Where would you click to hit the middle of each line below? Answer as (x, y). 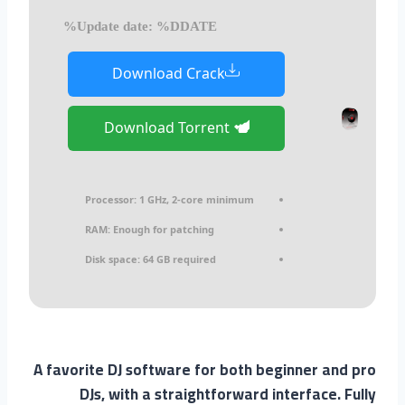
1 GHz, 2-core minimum (195, 199)
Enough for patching (162, 229)
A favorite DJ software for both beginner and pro (205, 369)
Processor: (111, 199)
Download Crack (168, 74)
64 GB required (178, 259)
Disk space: (113, 259)
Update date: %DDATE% (147, 26)
